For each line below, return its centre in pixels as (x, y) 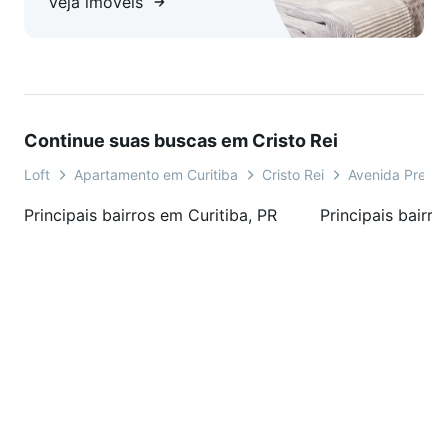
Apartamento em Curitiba (156, 175)
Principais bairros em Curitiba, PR (150, 215)
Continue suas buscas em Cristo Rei (181, 141)
